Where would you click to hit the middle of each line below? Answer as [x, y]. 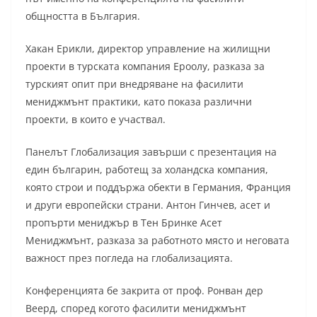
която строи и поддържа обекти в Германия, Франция [158, 187]
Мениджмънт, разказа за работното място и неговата [157, 240]
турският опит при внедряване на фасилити [134, 83]
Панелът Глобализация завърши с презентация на [151, 151]
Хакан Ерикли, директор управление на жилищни [148, 48]
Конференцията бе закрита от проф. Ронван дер [144, 290]
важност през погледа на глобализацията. [129, 258]
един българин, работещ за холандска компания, [147, 169]
